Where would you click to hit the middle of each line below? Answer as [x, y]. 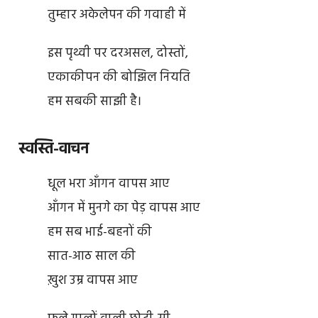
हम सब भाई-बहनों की [99, 232]
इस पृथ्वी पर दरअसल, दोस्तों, [117, 54]
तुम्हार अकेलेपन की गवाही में [116, 16]
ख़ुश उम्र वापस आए [92, 280]
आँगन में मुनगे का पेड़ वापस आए [124, 208]
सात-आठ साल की [91, 256]
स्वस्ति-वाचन [54, 149]
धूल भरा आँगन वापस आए [108, 184]
